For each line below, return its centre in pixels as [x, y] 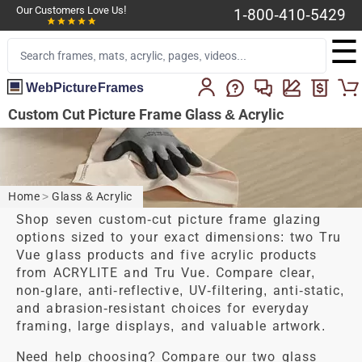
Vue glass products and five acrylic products [167, 255]
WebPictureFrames [85, 87]
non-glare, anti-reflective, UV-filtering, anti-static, [181, 290]
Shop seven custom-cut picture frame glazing [169, 219]
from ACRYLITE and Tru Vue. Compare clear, [166, 272]
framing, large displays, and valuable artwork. [171, 326]
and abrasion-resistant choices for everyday [163, 308]
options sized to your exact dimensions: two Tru [179, 237]
